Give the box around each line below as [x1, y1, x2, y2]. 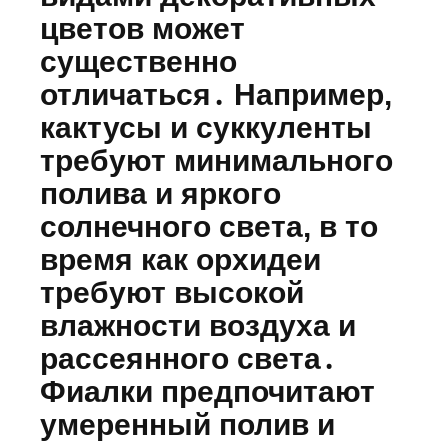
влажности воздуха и [40, 308, 356, 342]
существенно [40, 44, 237, 78]
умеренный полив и [40, 407, 335, 441]
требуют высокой [40, 275, 304, 309]
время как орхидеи [40, 242, 321, 276]
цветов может [40, 11, 245, 45]
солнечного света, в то [40, 209, 378, 243]
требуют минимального [40, 143, 393, 177]
